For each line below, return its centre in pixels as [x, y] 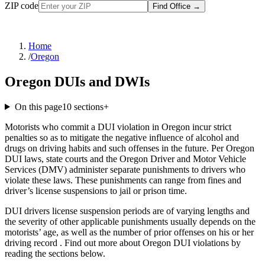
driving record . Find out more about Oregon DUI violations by [123, 243]
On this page [38, 106]
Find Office [173, 7]
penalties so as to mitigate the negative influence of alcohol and [122, 137]
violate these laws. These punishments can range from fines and [123, 180]
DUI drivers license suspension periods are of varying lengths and [127, 211]
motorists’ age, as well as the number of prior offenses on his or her [129, 232]
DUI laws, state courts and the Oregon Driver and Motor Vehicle [125, 159]
